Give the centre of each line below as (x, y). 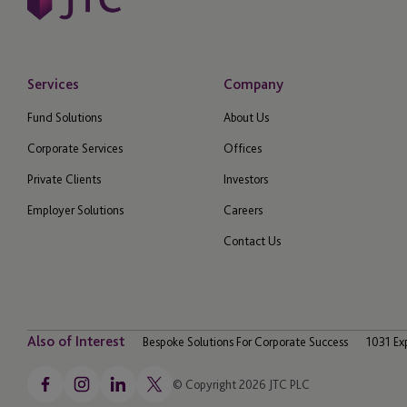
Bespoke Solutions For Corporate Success (245, 342)
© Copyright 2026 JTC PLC (241, 385)
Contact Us (252, 241)
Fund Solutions (65, 118)
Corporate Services (75, 149)
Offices (242, 149)
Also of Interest (76, 342)
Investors (245, 179)
